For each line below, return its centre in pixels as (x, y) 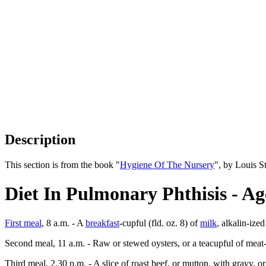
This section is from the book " (62, 164)
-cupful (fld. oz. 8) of (160, 223)
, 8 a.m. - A (64, 223)
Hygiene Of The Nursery (167, 164)
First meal (23, 223)
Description (40, 139)
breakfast (102, 223)
